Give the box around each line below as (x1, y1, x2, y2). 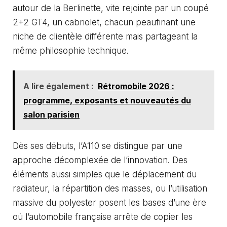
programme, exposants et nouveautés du (23, 95, 191, 105)
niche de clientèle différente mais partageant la (13, 31, 198, 42)
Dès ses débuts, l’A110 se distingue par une (13, 141, 182, 151)
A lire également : (23, 81, 94, 91)
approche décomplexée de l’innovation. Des (13, 155, 187, 165)
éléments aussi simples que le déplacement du (13, 169, 197, 179)
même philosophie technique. (13, 45, 129, 56)
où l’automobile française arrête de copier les (13, 212, 193, 222)
